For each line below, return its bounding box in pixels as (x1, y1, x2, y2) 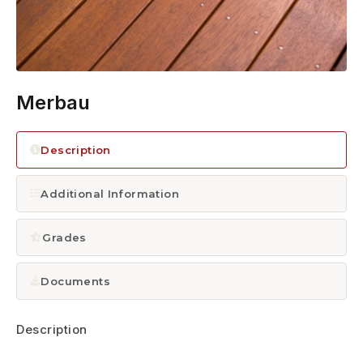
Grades (42, 230, 87, 244)
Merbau (16, 90, 90, 114)
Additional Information (41, 186, 179, 200)
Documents (41, 274, 110, 288)
